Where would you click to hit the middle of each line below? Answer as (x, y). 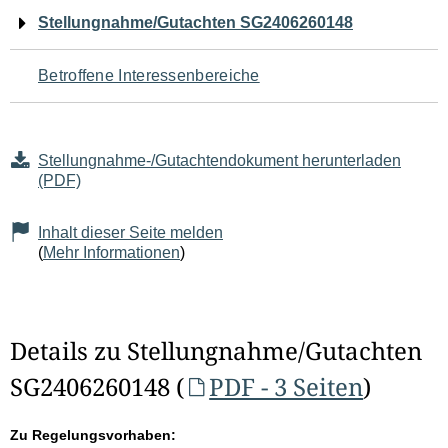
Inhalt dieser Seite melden (130, 232)
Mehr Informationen (111, 252)
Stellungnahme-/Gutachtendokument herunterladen (219, 160)
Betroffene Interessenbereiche (149, 75)
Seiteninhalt (90, 142)
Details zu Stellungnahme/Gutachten (216, 350)
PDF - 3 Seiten (286, 386)
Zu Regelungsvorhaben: (93, 435)
